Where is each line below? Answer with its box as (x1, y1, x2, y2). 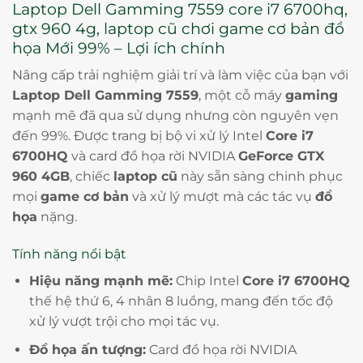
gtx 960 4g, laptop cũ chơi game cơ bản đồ (12, 18, 344, 38)
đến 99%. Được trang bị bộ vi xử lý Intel (12, 128, 266, 144)
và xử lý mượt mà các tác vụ (129, 189, 315, 205)
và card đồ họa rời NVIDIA (68, 148, 238, 164)
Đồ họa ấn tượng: (28, 341, 146, 357)
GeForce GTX (238, 148, 324, 164)
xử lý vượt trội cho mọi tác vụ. (28, 313, 219, 329)
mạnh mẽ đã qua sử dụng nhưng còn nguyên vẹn (12, 108, 339, 124)
